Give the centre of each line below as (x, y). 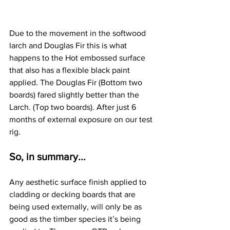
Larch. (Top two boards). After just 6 (74, 107)
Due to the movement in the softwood (79, 33)
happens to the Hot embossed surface (78, 57)
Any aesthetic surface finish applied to (79, 182)
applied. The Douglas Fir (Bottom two (77, 82)
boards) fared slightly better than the (75, 94)
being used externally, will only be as (76, 206)
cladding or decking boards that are (73, 194)
